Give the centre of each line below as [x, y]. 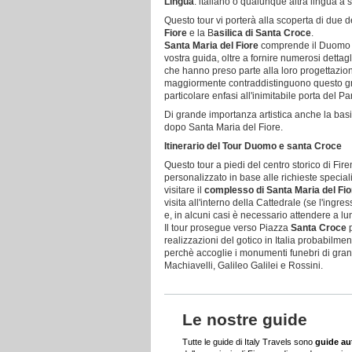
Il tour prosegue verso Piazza [227, 228]
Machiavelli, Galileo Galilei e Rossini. [244, 266]
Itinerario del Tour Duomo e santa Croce [253, 146]
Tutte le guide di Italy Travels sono [249, 342]
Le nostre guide [245, 319]
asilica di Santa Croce [262, 33]
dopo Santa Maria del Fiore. [224, 127]
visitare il [184, 190]
